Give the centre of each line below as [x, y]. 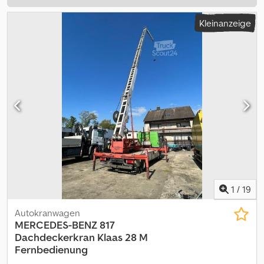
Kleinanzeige [225, 23]
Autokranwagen [47, 212]
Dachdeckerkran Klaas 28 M [81, 237]
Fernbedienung [51, 249]
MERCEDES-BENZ [56, 225]
